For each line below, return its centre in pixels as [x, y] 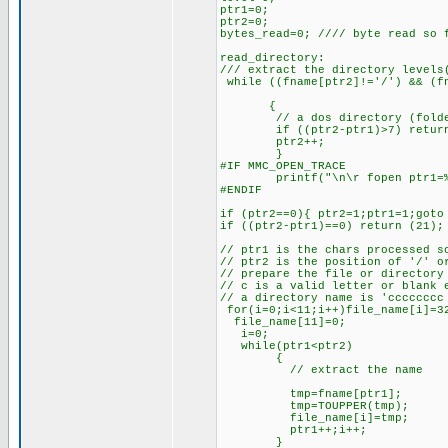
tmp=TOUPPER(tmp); [314, 406]
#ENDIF [241, 190]
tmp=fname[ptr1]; [311, 394]
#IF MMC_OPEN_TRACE [283, 166]
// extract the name [321, 370]
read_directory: [272, 58]
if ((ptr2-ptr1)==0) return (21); [332, 226]
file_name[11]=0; [283, 322]
